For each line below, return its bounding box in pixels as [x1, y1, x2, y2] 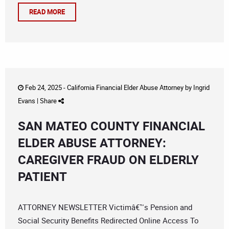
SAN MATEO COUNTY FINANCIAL [18, 118, 205, 134]
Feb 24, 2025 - [24, 83, 67, 93]
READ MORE [29, 7, 65, 17]
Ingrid [193, 83, 210, 93]
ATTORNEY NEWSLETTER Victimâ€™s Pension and [18, 202, 192, 213]
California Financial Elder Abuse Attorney [67, 83, 184, 93]
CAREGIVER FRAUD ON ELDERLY [18, 151, 199, 168]
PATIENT [18, 168, 67, 185]
